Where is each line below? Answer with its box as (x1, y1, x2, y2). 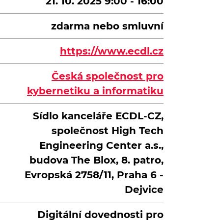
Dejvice (125, 184, 164, 195)
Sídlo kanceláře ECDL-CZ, (33, 110, 164, 122)
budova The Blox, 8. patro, (29, 154, 164, 166)
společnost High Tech (52, 125, 164, 137)
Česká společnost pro (52, 70, 164, 82)
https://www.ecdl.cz (60, 45, 164, 57)
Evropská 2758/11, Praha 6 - (25, 169, 164, 181)
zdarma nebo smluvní (51, 20, 164, 32)
